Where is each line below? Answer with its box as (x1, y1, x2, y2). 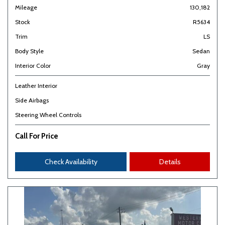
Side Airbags (15, 96, 49, 104)
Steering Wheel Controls (15, 111, 81, 119)
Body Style (15, 47, 44, 55)
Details (159, 157, 181, 166)
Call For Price (15, 132, 58, 141)
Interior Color (15, 62, 51, 69)
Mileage (15, 4, 37, 11)
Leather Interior (15, 82, 57, 89)
